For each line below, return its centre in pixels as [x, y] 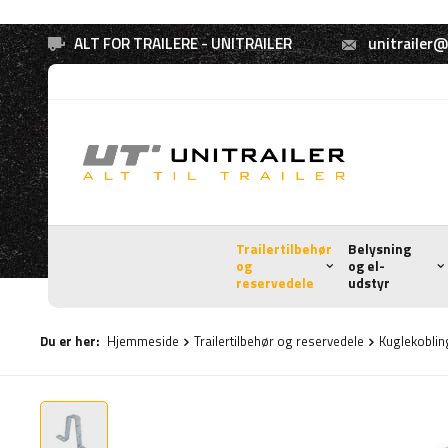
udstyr [368, 283]
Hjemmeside [143, 341]
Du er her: [71, 341]
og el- [366, 266]
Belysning [379, 249]
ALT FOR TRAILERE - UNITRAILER [183, 43]
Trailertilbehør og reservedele [279, 341]
